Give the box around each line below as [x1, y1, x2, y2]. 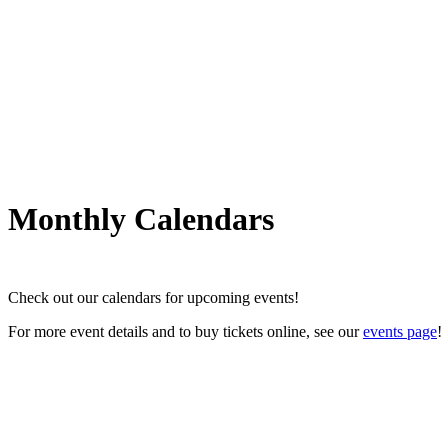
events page [363, 322, 437, 340]
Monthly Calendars [8, 200, 274, 237]
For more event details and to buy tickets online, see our [8, 322, 363, 340]
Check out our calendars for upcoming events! [8, 288, 299, 306]
